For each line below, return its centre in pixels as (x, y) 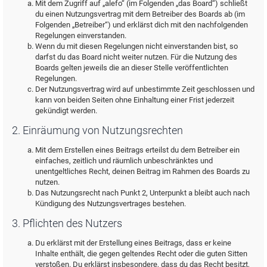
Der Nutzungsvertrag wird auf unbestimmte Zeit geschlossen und (145, 89)
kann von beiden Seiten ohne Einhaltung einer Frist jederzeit (135, 100)
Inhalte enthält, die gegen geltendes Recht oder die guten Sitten (141, 253)
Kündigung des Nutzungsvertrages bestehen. (111, 203)
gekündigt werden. (66, 110)
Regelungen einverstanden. (81, 35)
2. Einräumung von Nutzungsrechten (97, 130)
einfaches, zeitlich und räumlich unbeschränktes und (124, 160)
